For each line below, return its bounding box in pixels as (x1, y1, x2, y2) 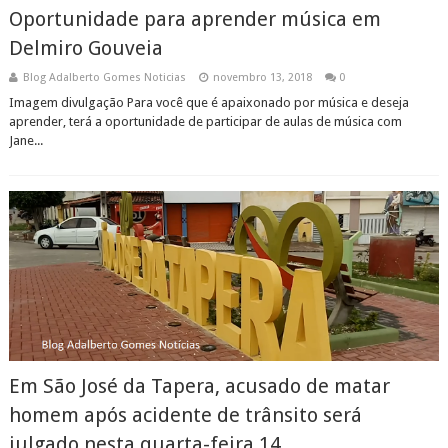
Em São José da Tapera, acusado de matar (8, 374, 390, 398)
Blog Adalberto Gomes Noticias (22, 71, 186, 84)
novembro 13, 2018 (212, 71, 312, 84)
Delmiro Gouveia (8, 36, 163, 60)
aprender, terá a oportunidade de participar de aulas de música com (8, 114, 402, 129)
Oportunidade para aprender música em (8, 7, 381, 31)
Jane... (8, 133, 43, 148)
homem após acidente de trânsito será (8, 403, 362, 427)
